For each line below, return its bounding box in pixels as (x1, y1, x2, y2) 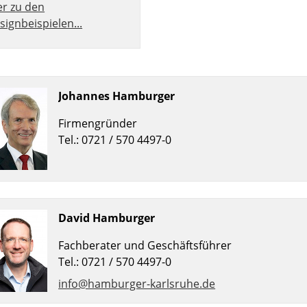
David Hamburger (58, 210, 156, 226)
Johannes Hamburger (58, 88, 175, 104)
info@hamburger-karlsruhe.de (58, 276, 216, 292)
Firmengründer (58, 116, 138, 132)
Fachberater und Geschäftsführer (58, 238, 232, 254)
